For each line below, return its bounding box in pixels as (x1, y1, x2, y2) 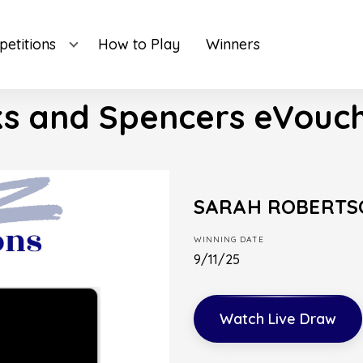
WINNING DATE (194, 234, 264, 245)
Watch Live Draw (220, 310, 336, 328)
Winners (205, 35, 260, 53)
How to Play (97, 35, 180, 53)
